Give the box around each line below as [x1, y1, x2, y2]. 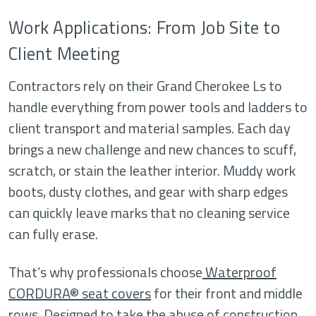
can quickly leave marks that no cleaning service [8, 202, 290, 224]
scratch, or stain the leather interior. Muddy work [8, 159, 296, 181]
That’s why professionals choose [8, 261, 202, 283]
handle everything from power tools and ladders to [8, 96, 308, 118]
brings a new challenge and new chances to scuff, [8, 138, 296, 160]
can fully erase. [8, 223, 98, 245]
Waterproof [202, 261, 276, 283]
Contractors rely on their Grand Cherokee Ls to [8, 75, 282, 97]
